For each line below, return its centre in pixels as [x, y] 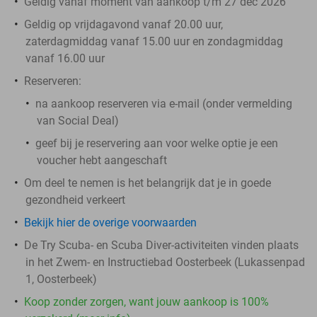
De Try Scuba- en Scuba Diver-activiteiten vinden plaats [161, 245]
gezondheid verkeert [75, 200]
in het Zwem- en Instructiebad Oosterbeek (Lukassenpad [165, 262]
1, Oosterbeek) [61, 279]
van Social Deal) [78, 120]
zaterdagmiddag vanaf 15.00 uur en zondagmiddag [154, 41]
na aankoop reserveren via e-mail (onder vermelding [164, 103]
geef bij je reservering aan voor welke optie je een [157, 143]
